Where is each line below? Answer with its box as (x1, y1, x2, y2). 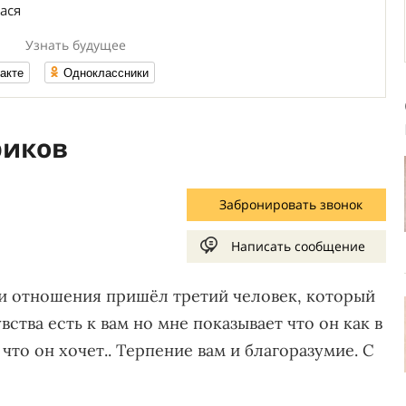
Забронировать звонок (219, 196, 362, 213)
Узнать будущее (25, 36, 126, 53)
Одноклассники (63, 63, 149, 81)
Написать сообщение (230, 237, 365, 255)
